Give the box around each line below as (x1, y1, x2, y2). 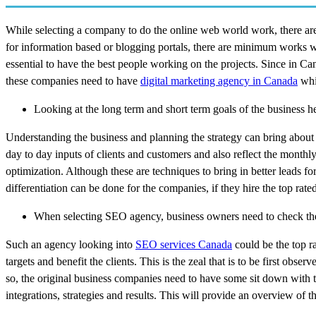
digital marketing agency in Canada (140, 74, 298, 87)
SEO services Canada (135, 238, 232, 250)
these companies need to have (6, 74, 140, 87)
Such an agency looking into (6, 238, 135, 250)
